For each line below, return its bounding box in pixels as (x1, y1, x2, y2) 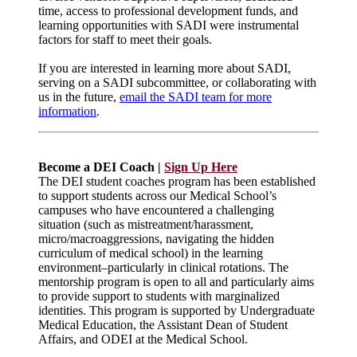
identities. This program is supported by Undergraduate (38, 303, 315, 317)
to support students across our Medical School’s (38, 188, 277, 202)
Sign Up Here (164, 159, 237, 174)
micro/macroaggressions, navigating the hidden (38, 231, 274, 245)
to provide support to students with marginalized (38, 288, 280, 303)
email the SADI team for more (120, 89, 272, 104)
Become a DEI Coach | (38, 159, 164, 174)
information (38, 104, 96, 118)
